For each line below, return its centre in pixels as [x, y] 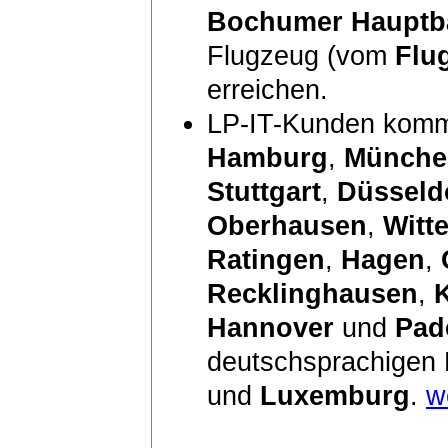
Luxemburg [335, 395]
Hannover [270, 327]
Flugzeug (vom [301, 55]
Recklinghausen [312, 293]
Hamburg [267, 157]
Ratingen [266, 259]
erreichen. [267, 89]
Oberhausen [287, 225]
